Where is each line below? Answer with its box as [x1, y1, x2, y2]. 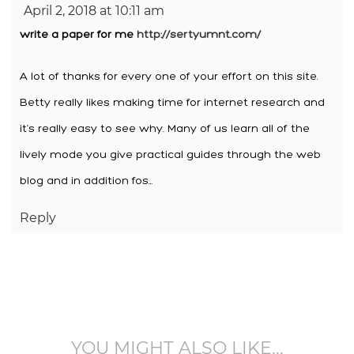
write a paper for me [20, 28, 137, 41]
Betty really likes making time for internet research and [20, 96, 325, 109]
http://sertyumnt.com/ [137, 28, 261, 41]
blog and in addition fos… [20, 175, 153, 187]
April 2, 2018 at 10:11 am [24, 2, 164, 18]
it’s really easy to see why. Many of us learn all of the [20, 122, 310, 135]
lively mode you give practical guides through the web [20, 149, 321, 161]
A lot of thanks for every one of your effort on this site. [20, 70, 318, 83]
